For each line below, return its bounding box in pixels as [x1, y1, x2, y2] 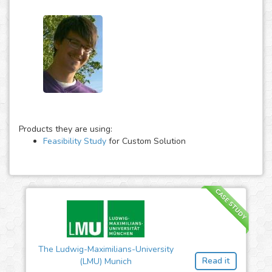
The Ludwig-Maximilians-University [38, 243, 174, 256]
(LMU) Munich [80, 256, 132, 268]
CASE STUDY [213, 187, 248, 222]
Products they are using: [19, 123, 112, 135]
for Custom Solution [106, 135, 186, 148]
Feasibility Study [43, 135, 106, 148]
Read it [202, 255, 229, 267]
